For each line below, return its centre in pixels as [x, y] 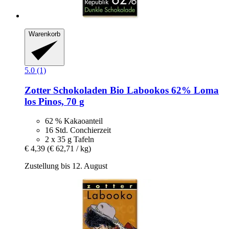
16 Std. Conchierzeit [78, 130]
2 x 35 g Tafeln [70, 140]
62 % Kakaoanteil [74, 121]
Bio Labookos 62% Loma [163, 90]
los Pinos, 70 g [54, 101]
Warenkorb [44, 34]
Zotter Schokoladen [66, 90]
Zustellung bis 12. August [66, 166]
